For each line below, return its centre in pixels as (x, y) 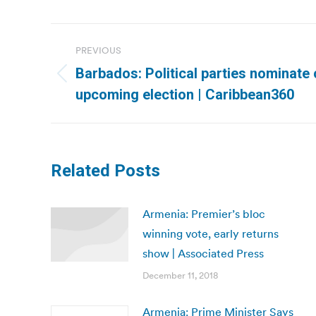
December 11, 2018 (180, 275)
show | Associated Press (203, 253)
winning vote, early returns (211, 233)
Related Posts (105, 171)
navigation (107, 69)
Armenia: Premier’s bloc (204, 214)
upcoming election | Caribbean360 (185, 95)
